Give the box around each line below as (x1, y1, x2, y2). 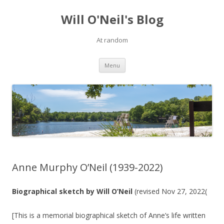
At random (96, 35, 128, 44)
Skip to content (125, 56, 174, 66)
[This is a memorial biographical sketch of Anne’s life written (12, 210, 205, 220)
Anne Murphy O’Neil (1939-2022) (12, 160, 163, 174)
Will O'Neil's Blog (60, 11, 163, 27)
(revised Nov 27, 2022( (132, 186, 207, 196)
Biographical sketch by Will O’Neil (12, 186, 132, 196)
